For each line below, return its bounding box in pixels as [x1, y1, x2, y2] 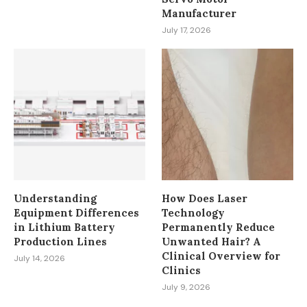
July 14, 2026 [14, 252, 65, 264]
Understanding [14, 191, 97, 205]
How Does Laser [162, 191, 248, 205]
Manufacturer [162, 7, 237, 21]
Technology [162, 206, 225, 219]
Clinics [162, 263, 201, 277]
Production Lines [14, 234, 107, 248]
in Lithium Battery [14, 220, 115, 234]
